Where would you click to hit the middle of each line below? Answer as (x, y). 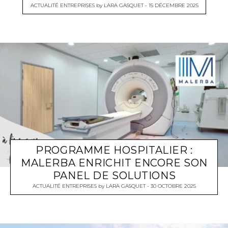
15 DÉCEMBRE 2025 (173, 6)
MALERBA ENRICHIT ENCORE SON (114, 163)
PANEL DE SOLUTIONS (114, 176)
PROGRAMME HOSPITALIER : (114, 150)
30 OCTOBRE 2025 (173, 186)
